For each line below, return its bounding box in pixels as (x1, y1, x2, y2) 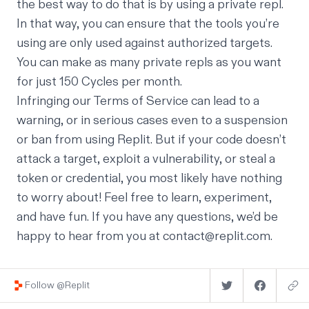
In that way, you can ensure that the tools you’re (17, 16, 279, 32)
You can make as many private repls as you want (17, 54, 281, 70)
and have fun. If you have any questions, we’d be (17, 209, 278, 225)
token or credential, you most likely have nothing (17, 170, 282, 186)
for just (17, 74, 59, 90)
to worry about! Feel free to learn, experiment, (17, 190, 272, 206)
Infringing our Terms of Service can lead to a (17, 93, 259, 109)
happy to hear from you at (17, 228, 163, 244)
